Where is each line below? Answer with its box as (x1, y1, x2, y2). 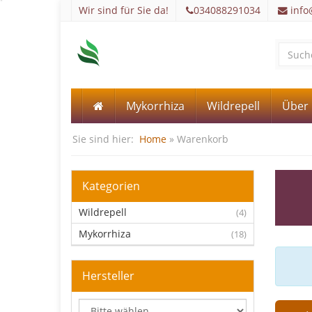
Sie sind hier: (72, 132, 139, 146)
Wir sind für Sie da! (79, 3, 169, 17)
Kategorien (82, 178, 140, 194)
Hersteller (82, 268, 134, 283)
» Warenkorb (166, 132, 228, 146)
